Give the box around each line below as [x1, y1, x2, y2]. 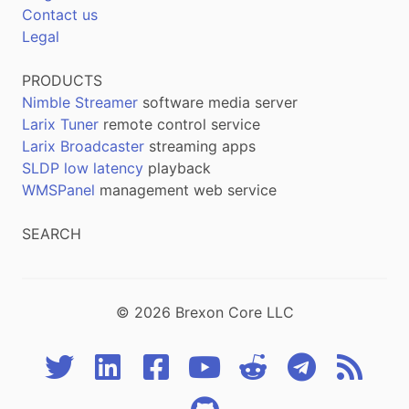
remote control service [99, 114, 260, 133]
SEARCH [22, 224, 81, 243]
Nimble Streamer [22, 92, 138, 111]
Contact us [22, 5, 98, 24]
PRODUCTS [22, 70, 102, 89]
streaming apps [144, 136, 256, 155]
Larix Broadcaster [22, 136, 144, 155]
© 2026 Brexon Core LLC [115, 302, 294, 321]
